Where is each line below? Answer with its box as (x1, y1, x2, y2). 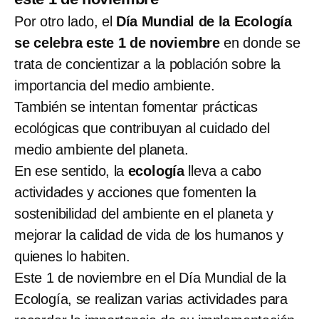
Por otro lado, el (14, 14, 116, 30)
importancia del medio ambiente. (14, 78, 215, 94)
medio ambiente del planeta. (14, 142, 189, 158)
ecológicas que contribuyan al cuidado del (14, 120, 270, 137)
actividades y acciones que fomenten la (14, 184, 256, 201)
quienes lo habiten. (14, 249, 130, 265)
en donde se (224, 35, 300, 51)
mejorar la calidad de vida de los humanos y (14, 227, 284, 244)
